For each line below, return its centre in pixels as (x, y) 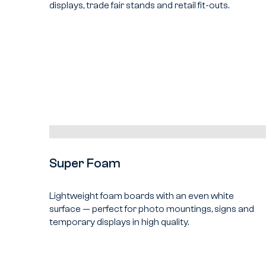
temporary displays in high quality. (119, 222)
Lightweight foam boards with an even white (142, 196)
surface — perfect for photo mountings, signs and (152, 209)
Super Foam (85, 164)
